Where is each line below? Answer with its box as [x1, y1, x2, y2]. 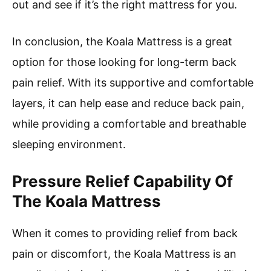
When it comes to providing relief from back [12, 226, 238, 240]
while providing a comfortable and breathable [12, 117, 246, 130]
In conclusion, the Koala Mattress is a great [12, 34, 232, 48]
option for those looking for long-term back [12, 55, 237, 68]
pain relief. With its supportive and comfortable [12, 76, 253, 89]
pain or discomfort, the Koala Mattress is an [12, 247, 237, 260]
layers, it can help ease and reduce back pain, [12, 96, 244, 109]
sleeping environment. [12, 137, 126, 151]
